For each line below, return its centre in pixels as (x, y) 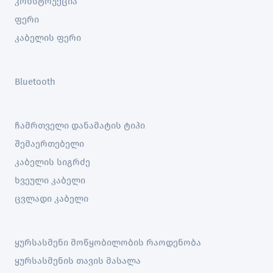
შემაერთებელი (49, 144)
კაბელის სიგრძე (52, 162)
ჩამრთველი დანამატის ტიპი (80, 126)
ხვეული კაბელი (50, 180)
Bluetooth (35, 82)
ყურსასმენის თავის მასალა (78, 261)
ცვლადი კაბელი (51, 199)
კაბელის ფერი (48, 38)
